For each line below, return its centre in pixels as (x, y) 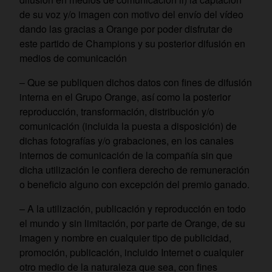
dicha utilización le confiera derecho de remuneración (134, 170)
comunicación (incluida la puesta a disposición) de (128, 126)
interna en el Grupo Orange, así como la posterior (125, 97)
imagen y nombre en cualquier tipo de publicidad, (125, 238)
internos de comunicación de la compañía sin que (126, 155)
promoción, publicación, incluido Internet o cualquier (131, 252)
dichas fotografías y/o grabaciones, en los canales (127, 141)
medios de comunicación (73, 58)
